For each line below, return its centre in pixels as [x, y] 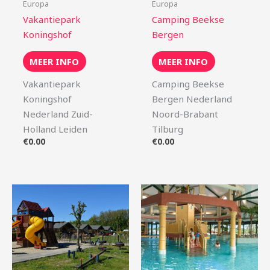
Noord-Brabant [185, 114]
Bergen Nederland [192, 99]
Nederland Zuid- [58, 114]
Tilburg [168, 129]
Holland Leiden [55, 129]
